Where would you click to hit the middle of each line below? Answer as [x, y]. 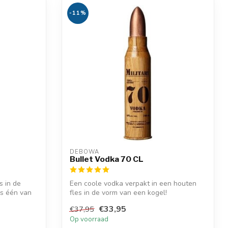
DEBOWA [84, 152]
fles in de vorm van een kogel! [118, 193]
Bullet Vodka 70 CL [107, 159]
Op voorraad [89, 219]
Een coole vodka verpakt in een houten [133, 184]
